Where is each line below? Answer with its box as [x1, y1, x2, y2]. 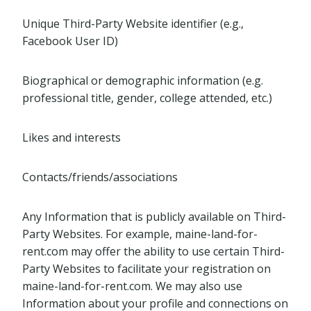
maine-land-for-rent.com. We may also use [22, 278, 242, 294]
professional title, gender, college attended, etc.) [22, 90, 272, 106]
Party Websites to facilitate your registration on [22, 261, 271, 276]
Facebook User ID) [22, 33, 118, 49]
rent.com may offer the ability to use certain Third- [22, 244, 285, 259]
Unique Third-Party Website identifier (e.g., [22, 16, 244, 31]
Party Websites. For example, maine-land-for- [22, 226, 258, 242]
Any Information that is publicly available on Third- [22, 209, 286, 224]
